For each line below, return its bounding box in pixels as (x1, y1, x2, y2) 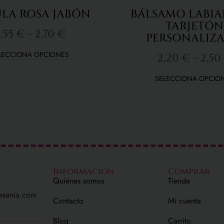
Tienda (168, 174, 190, 186)
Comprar (168, 165, 210, 177)
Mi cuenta (168, 194, 201, 206)
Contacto (53, 194, 83, 206)
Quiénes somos (53, 174, 104, 186)
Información (53, 165, 114, 177)
